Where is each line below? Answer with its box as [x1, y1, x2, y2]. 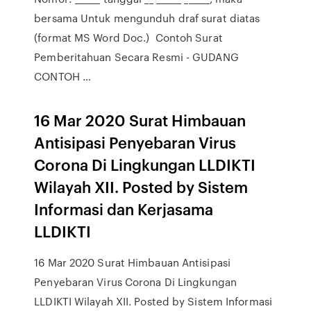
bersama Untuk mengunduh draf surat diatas [34, 10, 260, 26]
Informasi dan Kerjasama [34, 198, 214, 219]
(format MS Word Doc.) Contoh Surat [34, 30, 223, 45]
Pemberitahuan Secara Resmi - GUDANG [34, 49, 239, 65]
